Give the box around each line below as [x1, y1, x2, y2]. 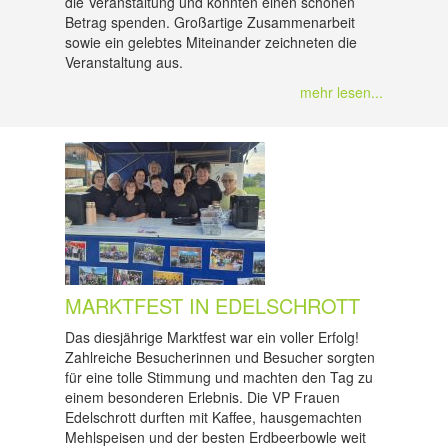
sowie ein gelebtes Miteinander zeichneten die [65, 32, 357, 52]
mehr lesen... [300, 82, 383, 102]
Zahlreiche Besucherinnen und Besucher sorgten [65, 347, 375, 367]
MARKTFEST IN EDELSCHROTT [65, 291, 360, 320]
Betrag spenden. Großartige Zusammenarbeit [65, 12, 355, 32]
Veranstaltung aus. [65, 52, 183, 72]
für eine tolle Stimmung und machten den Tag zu [65, 367, 373, 387]
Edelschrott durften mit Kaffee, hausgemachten [65, 407, 362, 427]
